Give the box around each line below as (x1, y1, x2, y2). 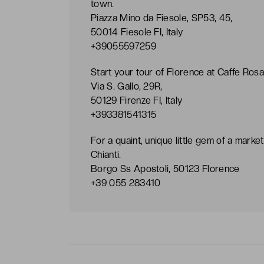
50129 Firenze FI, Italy (91, 94, 183, 106)
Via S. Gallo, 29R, (91, 80, 163, 92)
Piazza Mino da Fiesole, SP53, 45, (91, 12, 233, 24)
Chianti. (91, 148, 121, 160)
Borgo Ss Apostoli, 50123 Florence (91, 163, 240, 174)
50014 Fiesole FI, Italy (91, 26, 183, 38)
